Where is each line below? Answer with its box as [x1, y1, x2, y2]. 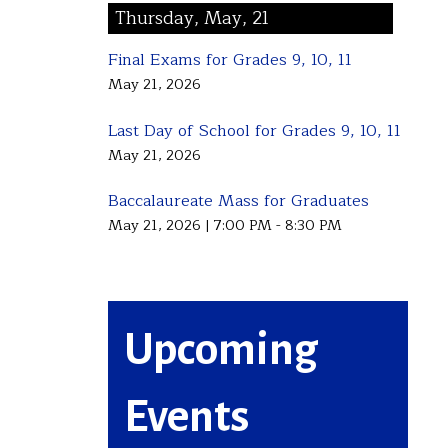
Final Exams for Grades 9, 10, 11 [107, 47, 352, 74]
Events [123, 393, 249, 442]
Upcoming [123, 326, 318, 375]
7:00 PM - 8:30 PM [212, 213, 342, 238]
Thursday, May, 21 [115, 4, 270, 34]
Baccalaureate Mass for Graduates [107, 188, 369, 215]
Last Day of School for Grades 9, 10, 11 [107, 117, 401, 144]
